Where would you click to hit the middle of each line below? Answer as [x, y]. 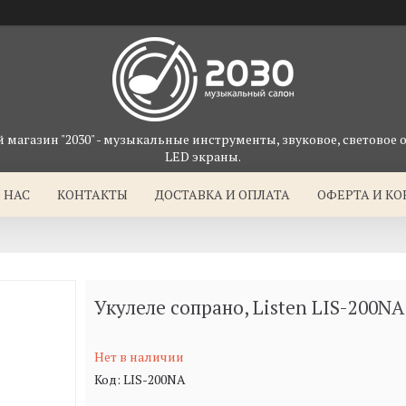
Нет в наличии [139, 357]
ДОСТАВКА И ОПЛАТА [222, 194]
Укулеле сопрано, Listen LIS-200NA [249, 307]
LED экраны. [203, 156]
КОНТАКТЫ [92, 194]
